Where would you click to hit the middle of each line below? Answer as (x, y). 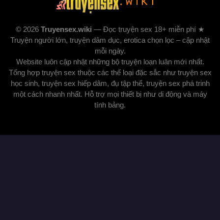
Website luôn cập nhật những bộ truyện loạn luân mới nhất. (110, 61)
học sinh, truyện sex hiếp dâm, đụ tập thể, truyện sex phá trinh (110, 83)
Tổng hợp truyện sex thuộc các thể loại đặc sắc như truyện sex (110, 72)
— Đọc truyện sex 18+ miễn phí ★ (148, 29)
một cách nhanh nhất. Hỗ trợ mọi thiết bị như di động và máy (110, 94)
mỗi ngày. (110, 51)
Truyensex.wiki (66, 29)
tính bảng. (110, 105)
